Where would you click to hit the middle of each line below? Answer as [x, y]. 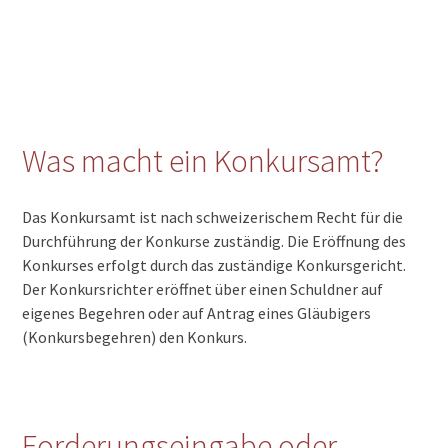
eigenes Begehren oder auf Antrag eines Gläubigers [197, 312]
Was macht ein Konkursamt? [203, 161]
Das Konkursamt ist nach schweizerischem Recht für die [213, 216]
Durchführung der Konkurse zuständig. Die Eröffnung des [214, 240]
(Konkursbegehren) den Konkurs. [135, 336]
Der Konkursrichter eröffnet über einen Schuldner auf [203, 288]
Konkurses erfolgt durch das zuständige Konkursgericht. [214, 264]
